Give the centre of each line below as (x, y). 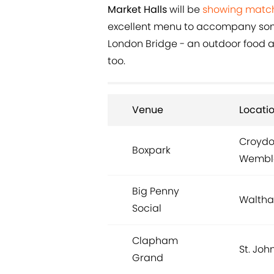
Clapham (155, 241)
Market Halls (137, 10)
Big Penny (156, 191)
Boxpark (151, 150)
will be (185, 10)
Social (147, 209)
